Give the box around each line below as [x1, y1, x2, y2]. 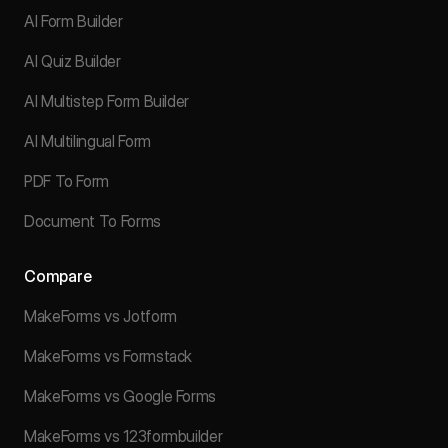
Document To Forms [24, 212, 161, 231]
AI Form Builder [24, 12, 123, 31]
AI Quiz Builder [24, 52, 121, 71]
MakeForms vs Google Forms [24, 387, 216, 406]
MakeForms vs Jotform [24, 307, 177, 326]
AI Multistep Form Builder [24, 92, 189, 111]
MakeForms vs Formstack [24, 347, 193, 366]
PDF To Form [24, 172, 110, 191]
